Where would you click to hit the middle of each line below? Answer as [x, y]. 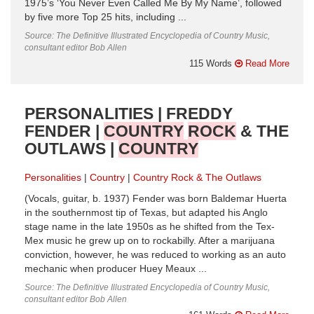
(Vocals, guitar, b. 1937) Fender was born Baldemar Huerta [156, 198]
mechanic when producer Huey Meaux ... [116, 268]
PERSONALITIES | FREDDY [129, 113]
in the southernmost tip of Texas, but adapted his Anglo [146, 212]
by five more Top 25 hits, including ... [105, 17]
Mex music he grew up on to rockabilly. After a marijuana [150, 240]
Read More [266, 63]
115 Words [212, 63]
